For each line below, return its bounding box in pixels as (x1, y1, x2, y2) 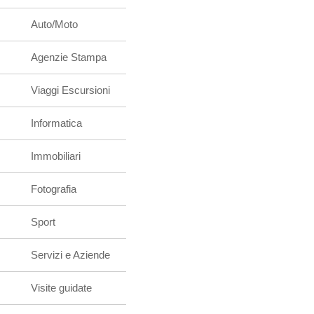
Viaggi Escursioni (31, 84, 110, 96)
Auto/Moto (31, 18, 78, 30)
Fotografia (31, 183, 76, 195)
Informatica (31, 117, 82, 129)
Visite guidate (31, 282, 92, 294)
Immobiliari (31, 150, 81, 162)
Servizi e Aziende (31, 249, 110, 261)
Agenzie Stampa (31, 51, 107, 63)
